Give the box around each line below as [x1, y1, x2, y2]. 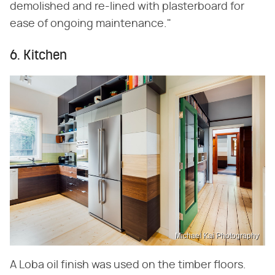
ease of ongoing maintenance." [10, 18, 171, 30]
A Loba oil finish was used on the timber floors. [10, 259, 246, 271]
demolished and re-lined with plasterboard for [10, 1, 244, 13]
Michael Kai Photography [175, 231, 259, 240]
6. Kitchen [10, 49, 67, 64]
